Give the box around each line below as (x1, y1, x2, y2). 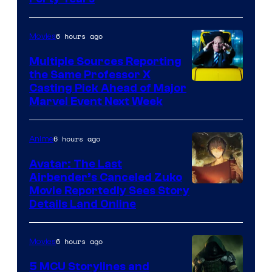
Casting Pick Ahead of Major (29, 81, 186, 95)
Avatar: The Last (29, 157, 122, 171)
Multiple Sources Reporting (29, 55, 182, 69)
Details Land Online (29, 197, 136, 211)
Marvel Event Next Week (29, 95, 163, 109)
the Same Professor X (29, 68, 151, 82)
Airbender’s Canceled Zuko (29, 171, 182, 185)
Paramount (191, 183, 248, 200)
